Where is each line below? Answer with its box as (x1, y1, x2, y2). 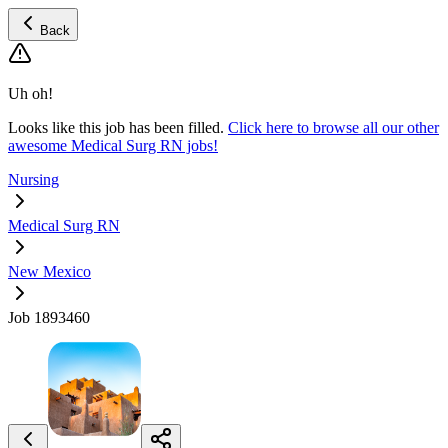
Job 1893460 (8, 309, 90, 326)
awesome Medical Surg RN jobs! (8, 137, 218, 154)
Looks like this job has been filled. (8, 119, 224, 136)
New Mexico (8, 263, 91, 280)
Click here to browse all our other (228, 119, 439, 136)
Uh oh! (8, 85, 53, 102)
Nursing (8, 171, 59, 188)
